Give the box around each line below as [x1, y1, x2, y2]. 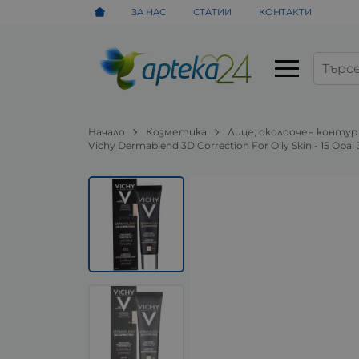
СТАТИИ [193, 6, 232, 18]
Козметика [146, 125, 208, 138]
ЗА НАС [131, 6, 167, 18]
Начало [88, 125, 126, 138]
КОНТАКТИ [258, 6, 312, 18]
